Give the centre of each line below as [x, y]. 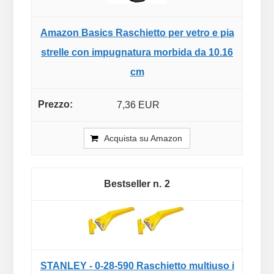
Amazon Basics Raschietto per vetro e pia [137, 32]
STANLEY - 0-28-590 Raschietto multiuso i [137, 265]
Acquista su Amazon [143, 138]
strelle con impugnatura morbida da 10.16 [137, 52]
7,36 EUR [138, 105]
